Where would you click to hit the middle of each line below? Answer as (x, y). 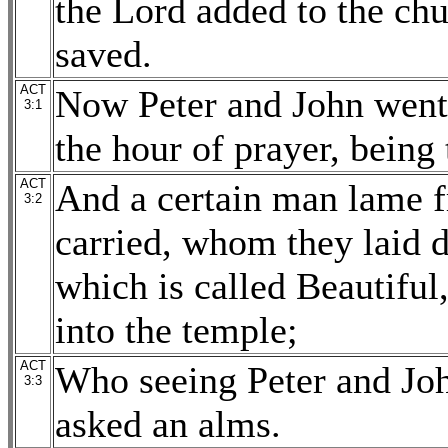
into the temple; (176, 330)
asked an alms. (168, 424)
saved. (103, 54)
